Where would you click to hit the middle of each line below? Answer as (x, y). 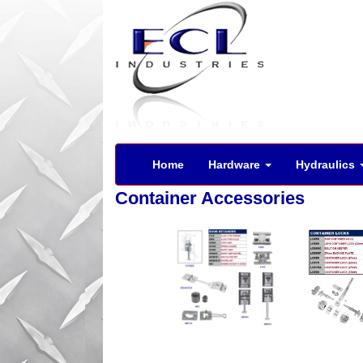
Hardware (236, 164)
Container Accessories (210, 198)
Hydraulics (327, 164)
